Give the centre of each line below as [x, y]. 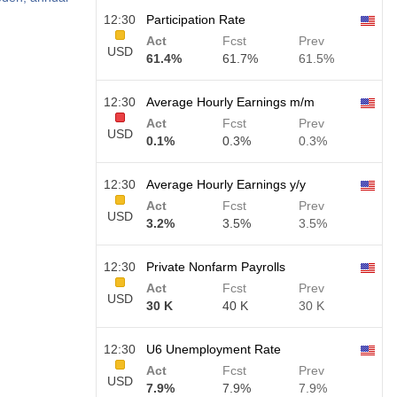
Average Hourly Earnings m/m [230, 102]
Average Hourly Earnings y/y [226, 184]
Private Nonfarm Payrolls [216, 267]
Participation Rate [196, 19]
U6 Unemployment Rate [214, 349]
